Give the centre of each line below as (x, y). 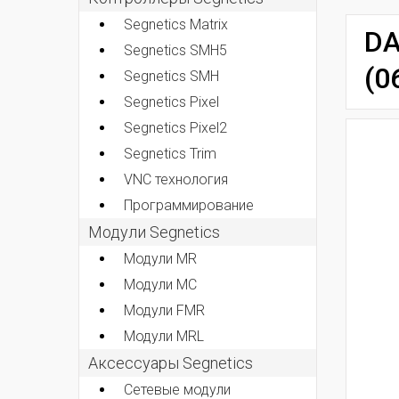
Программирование (189, 205)
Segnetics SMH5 (175, 50)
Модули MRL (164, 336)
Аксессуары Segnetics (171, 362)
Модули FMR (164, 310)
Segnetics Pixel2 (175, 127)
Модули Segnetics (154, 232)
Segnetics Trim (170, 153)
